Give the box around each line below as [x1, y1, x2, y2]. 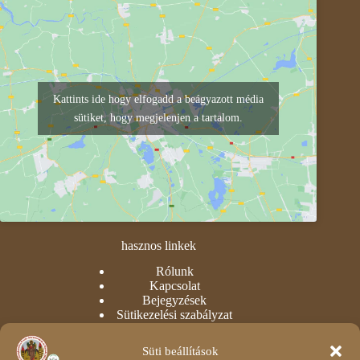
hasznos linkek [121, 238, 196, 252]
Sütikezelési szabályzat [117, 308, 233, 322]
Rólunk [155, 264, 194, 279]
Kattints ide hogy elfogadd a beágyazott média [53, 92, 264, 105]
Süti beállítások [141, 344, 219, 358]
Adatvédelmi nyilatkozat [112, 322, 237, 337]
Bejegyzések [142, 293, 207, 308]
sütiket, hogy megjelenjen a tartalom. [74, 111, 243, 124]
